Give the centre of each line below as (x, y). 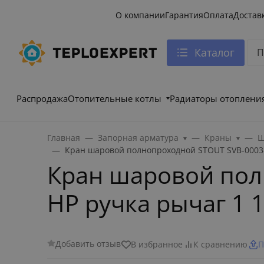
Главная (64, 138)
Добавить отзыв (88, 244)
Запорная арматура (138, 138)
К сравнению (220, 245)
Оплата (219, 15)
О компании (141, 15)
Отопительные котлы (115, 98)
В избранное (156, 245)
